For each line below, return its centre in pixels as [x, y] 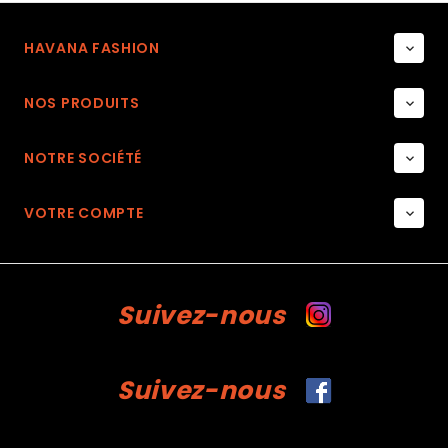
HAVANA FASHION [92, 48]
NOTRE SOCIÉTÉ [83, 158]
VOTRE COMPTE [84, 213]
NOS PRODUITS [82, 103]
